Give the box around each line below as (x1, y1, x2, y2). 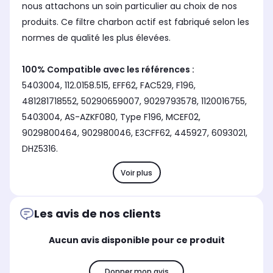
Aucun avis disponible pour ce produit (48, 234, 225, 247)
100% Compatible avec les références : (22, 63, 194, 76)
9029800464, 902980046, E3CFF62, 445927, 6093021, (22, 127, 247, 140)
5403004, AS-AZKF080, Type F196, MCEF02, (22, 111, 200, 124)
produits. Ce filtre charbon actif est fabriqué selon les (22, 16, 249, 29)
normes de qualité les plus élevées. (22, 32, 173, 44)
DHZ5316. (22, 143, 58, 155)
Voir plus (121, 167, 152, 178)
